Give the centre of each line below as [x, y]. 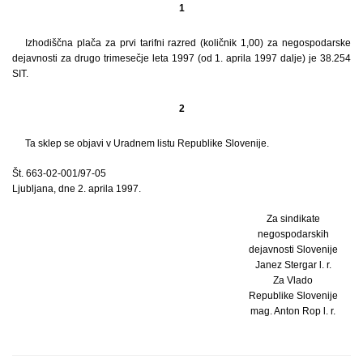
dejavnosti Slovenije [293, 249]
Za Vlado [293, 280]
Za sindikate [293, 218]
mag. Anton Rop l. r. [293, 311]
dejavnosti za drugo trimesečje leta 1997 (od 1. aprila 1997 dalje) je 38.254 [181, 58]
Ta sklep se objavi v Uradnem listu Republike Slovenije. [147, 143]
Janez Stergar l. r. [293, 265]
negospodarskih [293, 234]
